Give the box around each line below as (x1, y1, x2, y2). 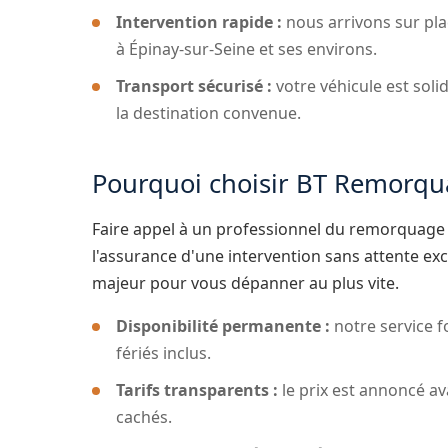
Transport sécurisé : (116, 74, 272, 97)
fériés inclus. (116, 341, 211, 364)
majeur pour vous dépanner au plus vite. (92, 271, 399, 294)
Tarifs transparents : (116, 378, 278, 401)
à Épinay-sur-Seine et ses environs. (116, 37, 377, 60)
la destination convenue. (116, 101, 301, 124)
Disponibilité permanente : (116, 314, 330, 337)
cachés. (116, 405, 172, 428)
